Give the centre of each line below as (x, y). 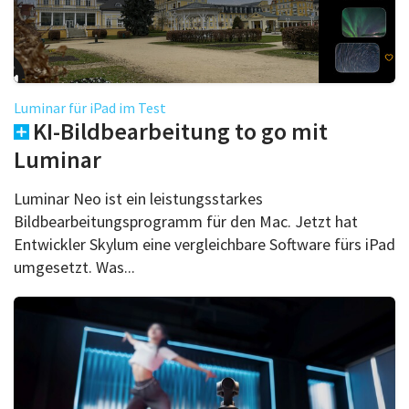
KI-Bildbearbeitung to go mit (180, 131)
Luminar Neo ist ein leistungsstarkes (138, 198)
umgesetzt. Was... (74, 267)
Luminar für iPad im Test (90, 107)
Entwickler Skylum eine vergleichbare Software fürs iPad (204, 244)
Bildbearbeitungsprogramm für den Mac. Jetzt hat (186, 221)
